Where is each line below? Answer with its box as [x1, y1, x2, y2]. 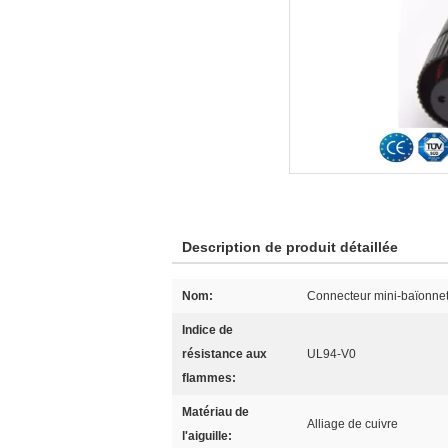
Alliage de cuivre [307, 417, 398, 431]
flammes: [182, 371, 236, 385]
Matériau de [182, 405, 249, 419]
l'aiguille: [182, 429, 232, 443]
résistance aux [182, 347, 267, 361]
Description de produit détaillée [182, 239, 398, 255]
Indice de [182, 323, 233, 337]
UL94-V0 [307, 347, 356, 361]
